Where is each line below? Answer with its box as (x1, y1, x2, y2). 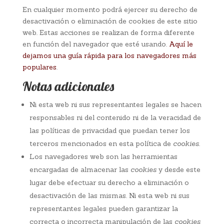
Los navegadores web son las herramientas (29, 152, 177, 161)
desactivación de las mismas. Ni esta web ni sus (29, 191, 189, 200)
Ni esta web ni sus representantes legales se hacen (29, 100, 201, 109)
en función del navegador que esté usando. (22, 39, 169, 48)
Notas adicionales (22, 78, 114, 94)
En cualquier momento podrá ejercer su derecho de (22, 5, 197, 14)
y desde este (156, 165, 200, 174)
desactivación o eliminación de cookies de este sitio (22, 16, 197, 25)
